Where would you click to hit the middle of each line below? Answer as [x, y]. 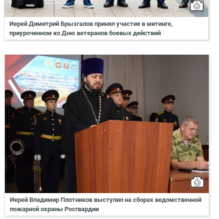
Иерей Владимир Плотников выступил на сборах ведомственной [106, 200]
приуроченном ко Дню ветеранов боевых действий [85, 33]
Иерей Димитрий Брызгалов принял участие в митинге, [91, 23]
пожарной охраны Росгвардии [54, 209]
